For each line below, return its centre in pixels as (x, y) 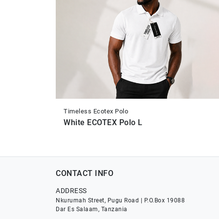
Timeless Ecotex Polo (96, 111)
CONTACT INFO (85, 174)
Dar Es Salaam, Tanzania (92, 209)
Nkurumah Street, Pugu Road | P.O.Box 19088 (120, 201)
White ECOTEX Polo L (103, 123)
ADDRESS (71, 191)
